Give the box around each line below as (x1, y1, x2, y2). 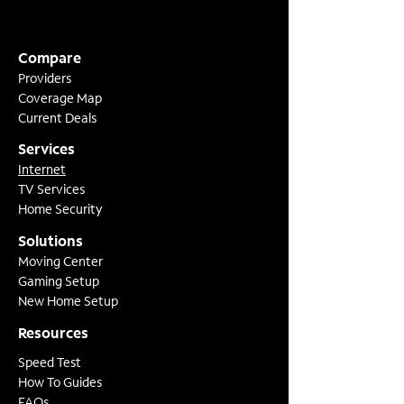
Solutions (18, 235, 83, 250)
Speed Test (18, 358, 81, 371)
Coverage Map (18, 94, 102, 106)
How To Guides (18, 378, 102, 390)
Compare (18, 52, 81, 67)
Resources (18, 327, 88, 342)
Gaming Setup (18, 277, 99, 289)
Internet (18, 165, 66, 178)
